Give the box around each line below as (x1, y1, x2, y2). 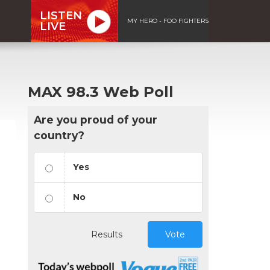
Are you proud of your (34, 113, 157, 126)
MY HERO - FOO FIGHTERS (127, 16, 209, 25)
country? (34, 128, 84, 142)
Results (91, 228, 122, 240)
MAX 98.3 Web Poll (28, 83, 174, 101)
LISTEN (40, 8, 82, 22)
